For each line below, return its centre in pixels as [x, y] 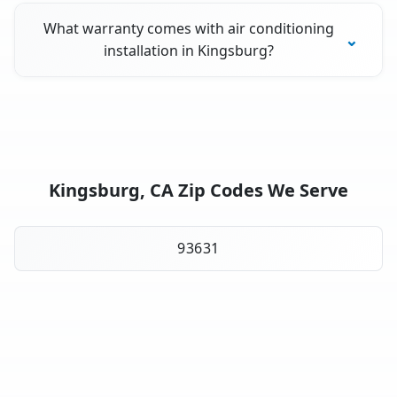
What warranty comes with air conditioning [189, 29]
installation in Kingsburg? [189, 51]
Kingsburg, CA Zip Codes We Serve [198, 191]
